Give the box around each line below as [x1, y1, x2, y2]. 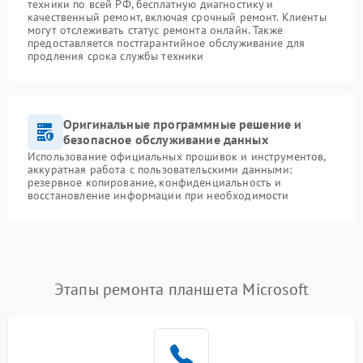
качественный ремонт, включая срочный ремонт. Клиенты [28, 10, 327, 25]
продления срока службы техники [28, 49, 204, 64]
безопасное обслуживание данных [63, 131, 268, 148]
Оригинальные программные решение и [63, 116, 302, 133]
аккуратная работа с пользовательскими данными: [28, 162, 292, 177]
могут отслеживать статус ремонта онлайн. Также [28, 23, 283, 38]
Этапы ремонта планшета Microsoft [53, 279, 310, 301]
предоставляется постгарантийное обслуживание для [28, 36, 305, 51]
